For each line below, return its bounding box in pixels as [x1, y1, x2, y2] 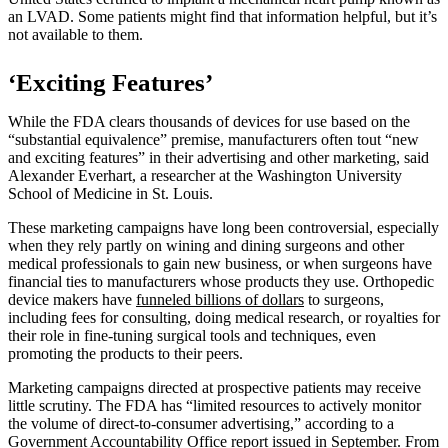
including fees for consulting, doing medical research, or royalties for [8, 308, 440, 326]
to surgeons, [304, 290, 384, 308]
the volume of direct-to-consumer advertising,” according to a [8, 414, 394, 432]
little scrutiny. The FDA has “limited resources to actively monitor [8, 396, 421, 414]
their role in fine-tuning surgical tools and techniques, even [8, 326, 376, 344]
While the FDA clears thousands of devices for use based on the [8, 112, 410, 130]
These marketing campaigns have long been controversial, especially [8, 218, 439, 236]
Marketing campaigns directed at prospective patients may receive [8, 378, 421, 396]
